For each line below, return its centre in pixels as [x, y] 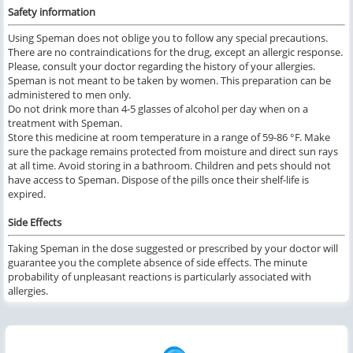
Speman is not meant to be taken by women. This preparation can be [169, 81]
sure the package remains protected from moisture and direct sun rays [173, 152]
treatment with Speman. [65, 123]
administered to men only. [69, 95]
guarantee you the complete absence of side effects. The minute [158, 263]
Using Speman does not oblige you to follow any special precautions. [168, 38]
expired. [27, 194]
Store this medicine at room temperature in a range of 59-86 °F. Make [169, 137]
